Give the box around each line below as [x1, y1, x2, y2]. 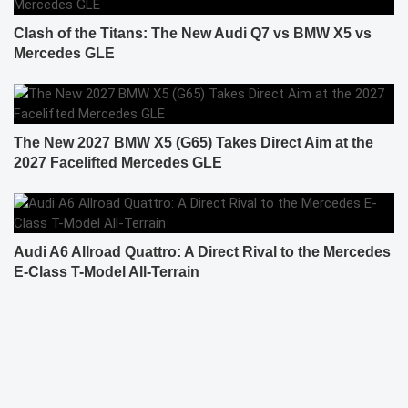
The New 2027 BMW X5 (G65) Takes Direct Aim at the [14, 134, 373, 150]
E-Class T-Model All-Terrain [14, 263, 199, 280]
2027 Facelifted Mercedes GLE [14, 154, 222, 170]
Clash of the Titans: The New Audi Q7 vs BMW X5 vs [14, 25, 372, 41]
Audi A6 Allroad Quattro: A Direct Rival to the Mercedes [14, 243, 391, 260]
